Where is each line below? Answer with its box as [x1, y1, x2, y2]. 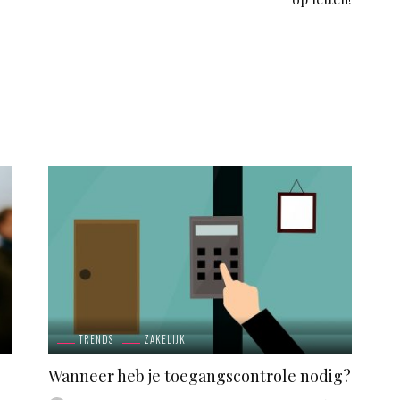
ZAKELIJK [144, 331, 186, 346]
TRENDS [79, 331, 113, 346]
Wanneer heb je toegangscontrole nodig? [48, 364, 351, 387]
